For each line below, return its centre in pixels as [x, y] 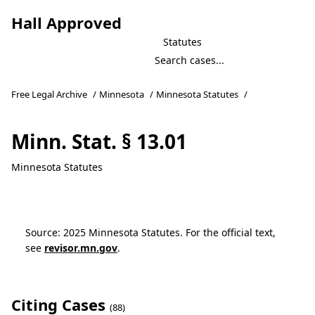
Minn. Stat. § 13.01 [99, 141]
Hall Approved [66, 22]
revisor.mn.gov [81, 248]
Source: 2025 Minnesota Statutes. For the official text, [150, 232]
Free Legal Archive [49, 94]
